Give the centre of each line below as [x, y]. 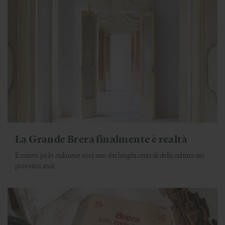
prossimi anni [35, 165]
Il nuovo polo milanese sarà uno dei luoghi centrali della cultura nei [109, 155]
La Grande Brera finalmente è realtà [101, 138]
